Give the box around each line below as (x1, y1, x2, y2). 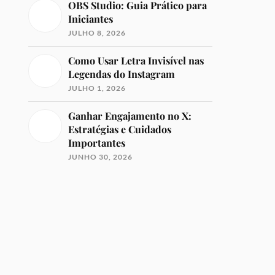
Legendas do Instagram (68, 68, 176, 80)
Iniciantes (68, 12, 114, 25)
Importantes (68, 136, 126, 149)
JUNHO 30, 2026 (68, 152, 133, 161)
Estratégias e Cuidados (68, 123, 172, 136)
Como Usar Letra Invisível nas (68, 54, 204, 67)
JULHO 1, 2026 (68, 83, 126, 93)
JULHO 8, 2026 (68, 28, 126, 37)
